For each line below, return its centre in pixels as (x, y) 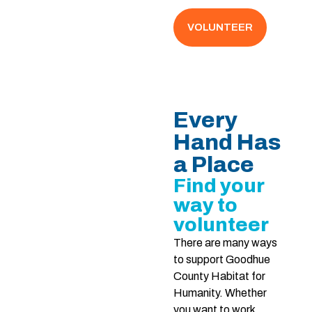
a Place (213, 164)
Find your (218, 185)
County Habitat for (219, 276)
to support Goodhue (221, 259)
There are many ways (225, 242)
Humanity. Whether (220, 292)
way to (205, 205)
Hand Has (227, 142)
